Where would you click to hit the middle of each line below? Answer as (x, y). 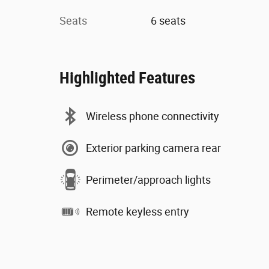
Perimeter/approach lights (148, 180)
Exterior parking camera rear (153, 148)
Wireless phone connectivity (153, 116)
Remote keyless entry (138, 211)
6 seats (168, 21)
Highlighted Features (127, 78)
